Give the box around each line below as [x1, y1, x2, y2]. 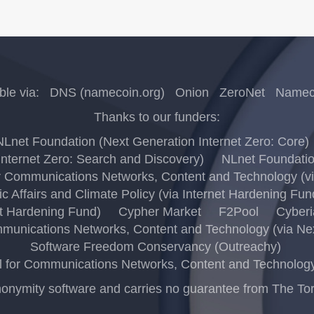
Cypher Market [118, 205, 201, 219]
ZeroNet [219, 86, 265, 100]
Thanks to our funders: [94, 110, 220, 124]
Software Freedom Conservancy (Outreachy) [29, 240, 281, 254]
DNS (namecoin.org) [50, 86, 165, 100]
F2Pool [218, 205, 259, 219]
